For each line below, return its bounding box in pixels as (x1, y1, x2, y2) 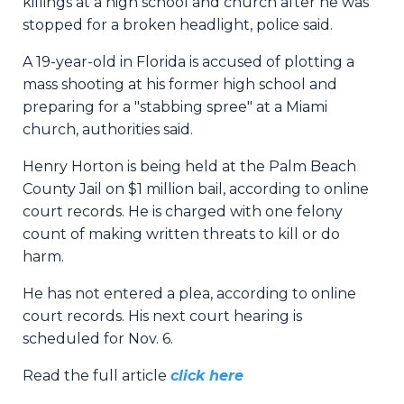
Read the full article (23, 367, 167, 385)
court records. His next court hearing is (23, 308, 302, 326)
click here (170, 367, 243, 385)
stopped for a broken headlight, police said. (23, 16, 333, 34)
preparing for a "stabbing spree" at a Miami (23, 98, 327, 116)
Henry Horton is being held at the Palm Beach (23, 158, 356, 176)
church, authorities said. (23, 121, 193, 139)
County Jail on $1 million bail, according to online (23, 180, 369, 198)
